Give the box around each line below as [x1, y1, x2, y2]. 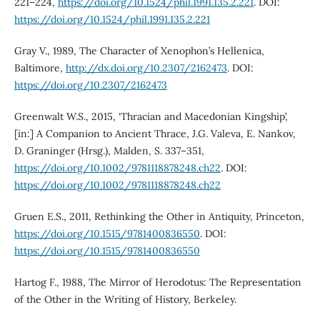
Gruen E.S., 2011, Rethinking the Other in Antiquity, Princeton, [14, 209, 304, 223]
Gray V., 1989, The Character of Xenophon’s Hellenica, [14, 44, 264, 57]
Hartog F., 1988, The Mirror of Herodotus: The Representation [14, 275, 301, 289]
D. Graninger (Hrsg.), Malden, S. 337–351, [14, 144, 204, 157]
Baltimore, [14, 61, 66, 74]
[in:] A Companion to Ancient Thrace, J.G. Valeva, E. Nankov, [14, 126, 296, 140]
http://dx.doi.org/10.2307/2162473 [65, 61, 227, 74]
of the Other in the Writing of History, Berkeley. [14, 292, 236, 306]
